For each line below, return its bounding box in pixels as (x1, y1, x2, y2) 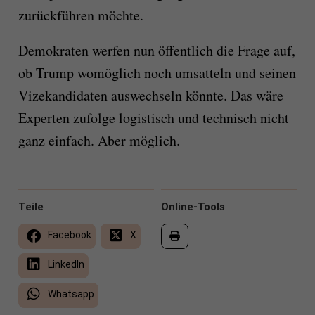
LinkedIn (45, 259, 84, 271)
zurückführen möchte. (18, 6, 143, 25)
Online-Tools (161, 200, 225, 214)
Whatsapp (45, 288, 94, 300)
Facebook (45, 229, 91, 241)
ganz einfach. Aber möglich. (18, 131, 180, 150)
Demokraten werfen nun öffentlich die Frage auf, (18, 41, 295, 60)
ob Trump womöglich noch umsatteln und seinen (18, 63, 296, 83)
